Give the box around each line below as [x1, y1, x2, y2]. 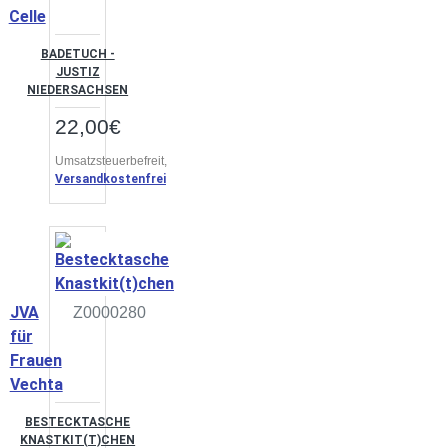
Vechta [9, 375, 63, 394]
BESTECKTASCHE [25, 415, 131, 429]
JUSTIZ [55, 65, 100, 79]
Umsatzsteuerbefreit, [55, 154, 170, 168]
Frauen [9, 351, 62, 370]
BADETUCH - [40, 47, 115, 61]
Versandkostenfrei [55, 172, 166, 186]
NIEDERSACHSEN [27, 83, 129, 97]
